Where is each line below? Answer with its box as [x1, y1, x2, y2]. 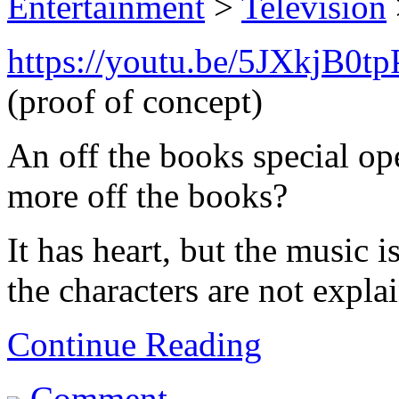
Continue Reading [7, 325, 262, 364]
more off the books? [7, 176, 288, 216]
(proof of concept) [7, 82, 263, 121]
